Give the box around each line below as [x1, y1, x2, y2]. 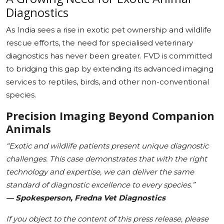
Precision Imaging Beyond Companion [6, 108, 214, 123]
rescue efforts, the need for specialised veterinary [6, 37, 193, 47]
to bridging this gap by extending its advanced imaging [6, 63, 213, 73]
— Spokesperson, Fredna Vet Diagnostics [6, 192, 165, 202]
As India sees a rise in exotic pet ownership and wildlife [6, 24, 211, 34]
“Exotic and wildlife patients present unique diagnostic [6, 140, 208, 150]
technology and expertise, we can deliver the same [6, 166, 194, 176]
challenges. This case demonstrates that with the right [6, 153, 207, 163]
